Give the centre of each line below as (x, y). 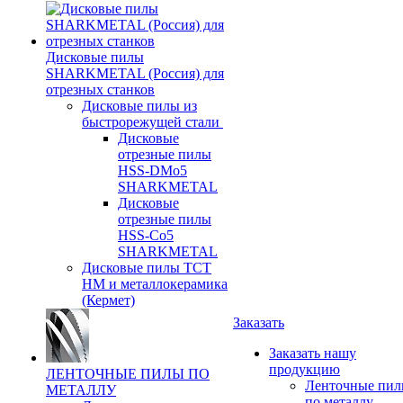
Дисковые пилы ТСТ (147, 267)
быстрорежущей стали (151, 121)
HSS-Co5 (146, 235)
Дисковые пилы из (139, 105)
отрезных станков (100, 89)
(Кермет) (108, 300)
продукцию (304, 369)
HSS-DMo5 (152, 170)
